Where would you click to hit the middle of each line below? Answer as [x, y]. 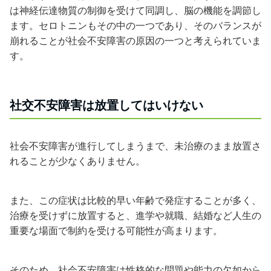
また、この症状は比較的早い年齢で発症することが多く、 [135, 200]
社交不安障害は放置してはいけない [106, 105]
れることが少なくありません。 [77, 161]
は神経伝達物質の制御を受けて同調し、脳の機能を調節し [135, 10]
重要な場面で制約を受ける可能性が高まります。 [116, 230]
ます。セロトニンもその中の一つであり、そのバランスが [135, 25]
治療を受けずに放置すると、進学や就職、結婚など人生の [135, 215]
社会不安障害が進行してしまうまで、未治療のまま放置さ [135, 146]
